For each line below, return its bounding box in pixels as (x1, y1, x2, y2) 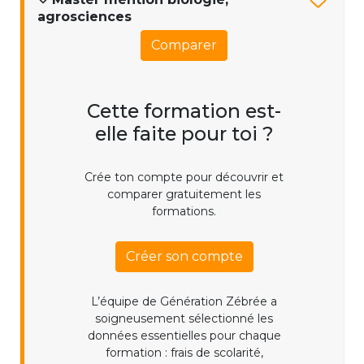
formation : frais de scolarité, (105, 345, 263, 361)
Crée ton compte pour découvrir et (84, 170, 284, 185)
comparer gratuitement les (107, 187, 261, 202)
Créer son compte (125, 249, 243, 265)
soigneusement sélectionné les (95, 311, 273, 327)
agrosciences (37, 9, 132, 25)
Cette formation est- (87, 99, 281, 123)
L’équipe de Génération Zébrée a (91, 294, 277, 310)
